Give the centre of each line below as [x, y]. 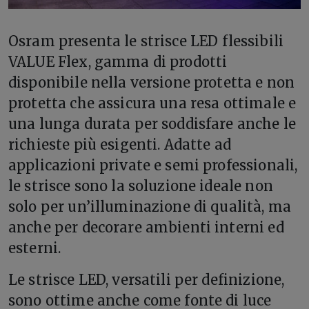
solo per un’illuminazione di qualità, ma [150, 206]
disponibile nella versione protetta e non [152, 82]
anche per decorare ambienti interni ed [146, 227]
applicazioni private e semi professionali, [153, 165]
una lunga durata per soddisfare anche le [152, 123]
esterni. [35, 248]
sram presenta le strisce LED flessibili [151, 41]
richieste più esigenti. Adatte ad [120, 144]
